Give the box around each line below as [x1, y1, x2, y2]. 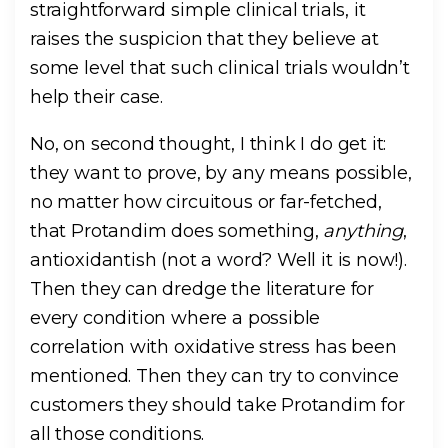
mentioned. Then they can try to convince [30, 365, 399, 388]
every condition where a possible [30, 307, 321, 330]
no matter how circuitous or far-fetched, [30, 191, 382, 214]
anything [323, 220, 403, 243]
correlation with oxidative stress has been [30, 336, 397, 359]
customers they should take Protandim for [30, 394, 405, 417]
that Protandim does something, [30, 220, 324, 243]
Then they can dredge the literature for [30, 278, 374, 301]
